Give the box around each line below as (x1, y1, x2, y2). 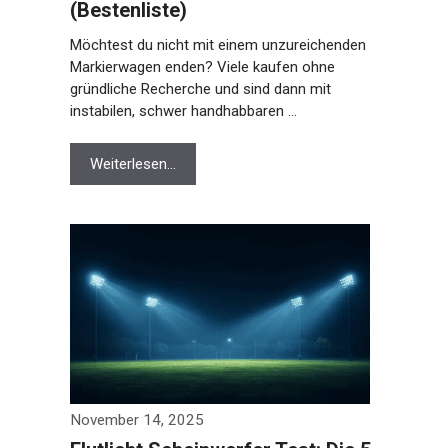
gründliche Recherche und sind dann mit (65, 80, 327, 98)
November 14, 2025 (65, 411, 200, 429)
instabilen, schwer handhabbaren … (65, 102, 293, 120)
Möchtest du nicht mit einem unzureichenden (65, 36, 362, 54)
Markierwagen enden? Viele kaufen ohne (65, 58, 331, 76)
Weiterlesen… (85, 155, 172, 173)
